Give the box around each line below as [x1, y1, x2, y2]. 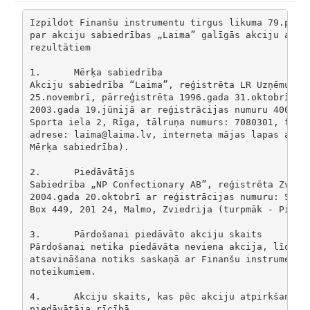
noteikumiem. [29, 266, 102, 277]
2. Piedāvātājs [29, 166, 41, 177]
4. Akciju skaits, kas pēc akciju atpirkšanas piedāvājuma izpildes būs [29, 291, 41, 302]
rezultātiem [29, 42, 96, 53]
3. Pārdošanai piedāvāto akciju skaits [29, 228, 41, 239]
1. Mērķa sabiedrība [29, 66, 41, 77]
